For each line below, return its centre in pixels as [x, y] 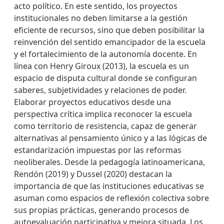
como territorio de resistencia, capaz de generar [105, 126]
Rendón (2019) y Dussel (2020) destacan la [93, 174]
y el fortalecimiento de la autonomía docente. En [105, 54]
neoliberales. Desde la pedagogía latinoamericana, [109, 162]
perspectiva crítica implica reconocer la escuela [103, 114]
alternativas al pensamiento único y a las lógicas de [110, 138]
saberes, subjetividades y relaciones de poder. [100, 90]
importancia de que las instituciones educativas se [109, 186]
